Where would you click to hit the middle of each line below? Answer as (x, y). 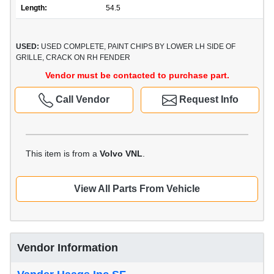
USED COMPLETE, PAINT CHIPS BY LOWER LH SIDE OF (137, 47)
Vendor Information (68, 248)
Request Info (207, 100)
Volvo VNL (121, 154)
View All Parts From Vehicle (137, 189)
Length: (34, 8)
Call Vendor (81, 100)
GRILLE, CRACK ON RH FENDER (73, 58)
